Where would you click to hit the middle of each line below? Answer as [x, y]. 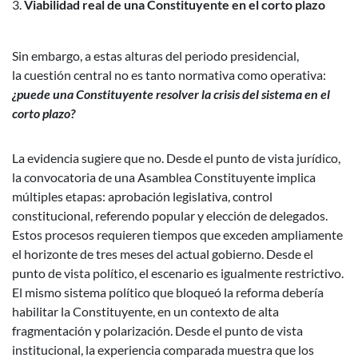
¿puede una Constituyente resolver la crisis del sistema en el [171, 94]
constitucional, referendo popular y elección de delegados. [170, 216]
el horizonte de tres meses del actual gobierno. [138, 254]
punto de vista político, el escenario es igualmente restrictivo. [178, 273]
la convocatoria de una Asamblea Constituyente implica [164, 177]
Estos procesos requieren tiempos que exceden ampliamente [177, 235]
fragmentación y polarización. [92, 331]
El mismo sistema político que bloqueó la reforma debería [168, 292]
